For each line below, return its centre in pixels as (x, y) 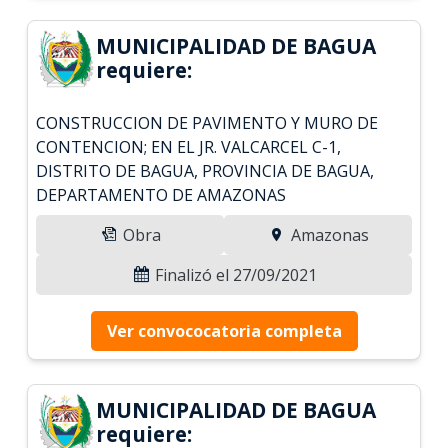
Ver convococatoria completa (224, 330)
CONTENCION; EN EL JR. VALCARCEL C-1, (189, 146)
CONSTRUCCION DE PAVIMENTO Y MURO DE (207, 122)
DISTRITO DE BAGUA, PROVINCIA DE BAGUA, (205, 170)
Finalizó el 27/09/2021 (234, 274)
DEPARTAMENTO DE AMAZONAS (161, 194)
